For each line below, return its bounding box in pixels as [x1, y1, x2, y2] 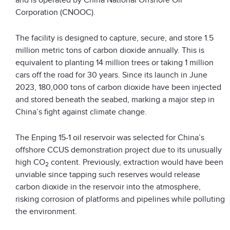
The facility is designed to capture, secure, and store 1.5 [15, 32, 214, 43]
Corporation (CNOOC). [15, 7, 95, 17]
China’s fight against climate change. [15, 106, 147, 117]
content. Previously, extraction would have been [49, 157, 223, 167]
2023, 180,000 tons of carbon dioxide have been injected [15, 82, 221, 92]
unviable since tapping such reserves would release [15, 169, 200, 180]
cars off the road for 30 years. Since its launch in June [15, 69, 207, 80]
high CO [15, 157, 45, 167]
